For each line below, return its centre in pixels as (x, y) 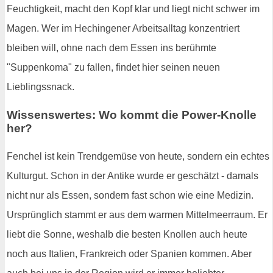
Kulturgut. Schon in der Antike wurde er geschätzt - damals (133, 175)
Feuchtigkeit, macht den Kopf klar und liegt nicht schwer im (133, 9)
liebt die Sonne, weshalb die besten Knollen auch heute (127, 234)
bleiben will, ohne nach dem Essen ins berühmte (112, 48)
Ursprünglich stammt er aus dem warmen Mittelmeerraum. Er (137, 214)
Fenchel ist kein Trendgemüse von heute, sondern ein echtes (138, 156)
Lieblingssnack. (41, 87)
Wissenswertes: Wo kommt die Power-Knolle (132, 115)
